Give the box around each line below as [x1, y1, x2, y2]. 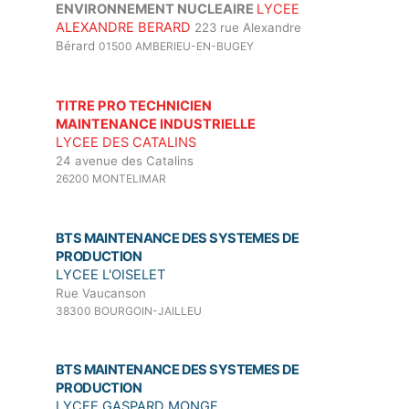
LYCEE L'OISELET [56, 266, 165, 283]
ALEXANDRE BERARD [56, 19, 191, 37]
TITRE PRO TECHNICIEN [56, 98, 212, 115]
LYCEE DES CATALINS [56, 134, 196, 152]
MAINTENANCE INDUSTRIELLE [56, 116, 256, 133]
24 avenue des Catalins [56, 153, 194, 169]
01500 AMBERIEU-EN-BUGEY [99, 39, 254, 54]
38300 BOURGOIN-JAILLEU [56, 303, 202, 318]
